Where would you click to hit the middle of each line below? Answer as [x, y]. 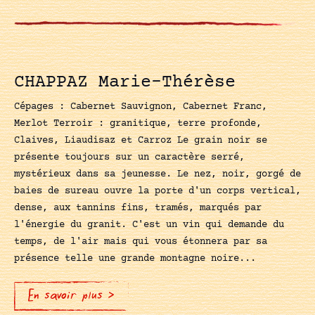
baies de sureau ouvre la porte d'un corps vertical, [157, 191]
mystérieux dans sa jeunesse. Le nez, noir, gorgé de [157, 174]
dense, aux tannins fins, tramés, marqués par [138, 208]
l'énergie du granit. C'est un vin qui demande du [149, 225]
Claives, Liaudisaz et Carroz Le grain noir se [141, 140]
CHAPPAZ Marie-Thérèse [125, 82]
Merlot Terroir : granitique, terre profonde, [138, 123]
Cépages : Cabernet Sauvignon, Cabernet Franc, [141, 107]
